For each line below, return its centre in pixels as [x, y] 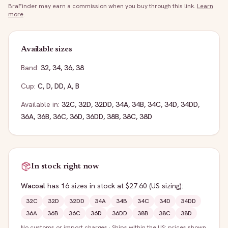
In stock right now [65, 166]
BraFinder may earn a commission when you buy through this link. [102, 6]
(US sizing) [164, 186]
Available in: [40, 104]
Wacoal [33, 186]
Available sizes [47, 49]
